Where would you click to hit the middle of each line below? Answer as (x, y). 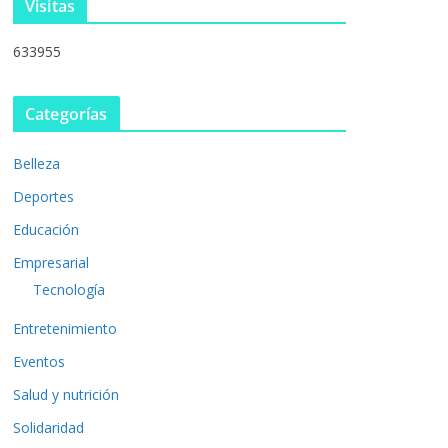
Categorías (66, 115)
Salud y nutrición (66, 396)
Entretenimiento (65, 330)
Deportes (43, 198)
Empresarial (51, 264)
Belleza (36, 165)
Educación (46, 231)
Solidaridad (48, 429)
